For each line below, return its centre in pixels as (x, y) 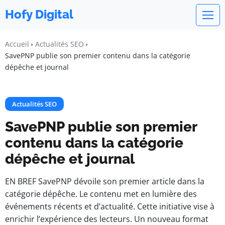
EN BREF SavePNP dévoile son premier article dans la (105, 181)
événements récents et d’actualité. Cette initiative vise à (110, 206)
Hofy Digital (39, 14)
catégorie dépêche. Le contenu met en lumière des (101, 194)
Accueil (17, 44)
